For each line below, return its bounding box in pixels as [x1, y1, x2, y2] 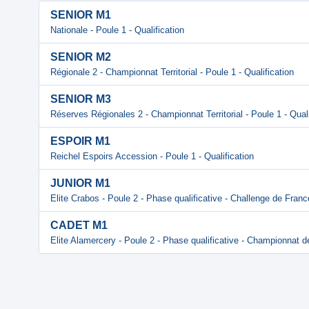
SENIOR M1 [50, 9, 111, 21]
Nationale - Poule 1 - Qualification [50, 25, 184, 35]
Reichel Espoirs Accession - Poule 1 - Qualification [50, 151, 254, 161]
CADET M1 [50, 219, 108, 231]
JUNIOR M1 [50, 177, 110, 189]
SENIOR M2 [50, 51, 111, 63]
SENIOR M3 [50, 93, 111, 105]
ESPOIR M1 [50, 135, 110, 147]
